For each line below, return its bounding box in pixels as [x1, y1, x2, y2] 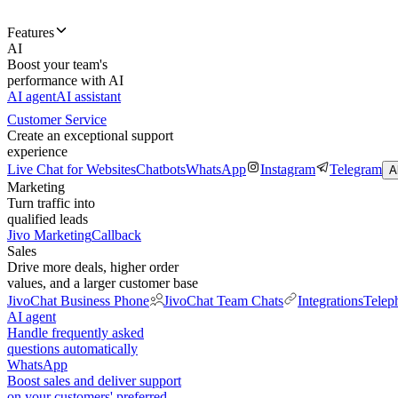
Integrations [298, 293, 363, 308]
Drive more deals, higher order [7, 259, 179, 275]
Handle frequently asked [7, 325, 144, 340]
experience [7, 144, 68, 159]
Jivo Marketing [7, 227, 92, 243]
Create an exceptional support [7, 128, 173, 143]
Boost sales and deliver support [7, 373, 181, 388]
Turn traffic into [7, 195, 95, 211]
